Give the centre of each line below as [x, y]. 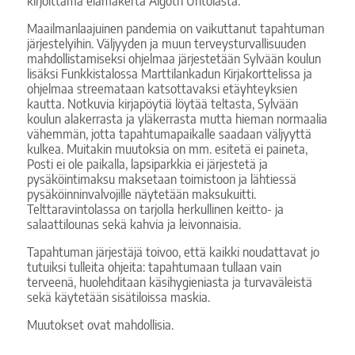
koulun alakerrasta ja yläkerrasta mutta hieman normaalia [177, 118]
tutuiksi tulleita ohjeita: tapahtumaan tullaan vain [154, 267]
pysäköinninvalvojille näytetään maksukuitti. [143, 194]
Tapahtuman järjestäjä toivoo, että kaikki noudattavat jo [173, 252]
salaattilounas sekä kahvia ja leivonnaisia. [134, 224]
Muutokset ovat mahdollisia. [100, 324]
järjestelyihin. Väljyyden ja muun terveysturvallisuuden [166, 43]
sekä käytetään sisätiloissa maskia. [118, 297]
